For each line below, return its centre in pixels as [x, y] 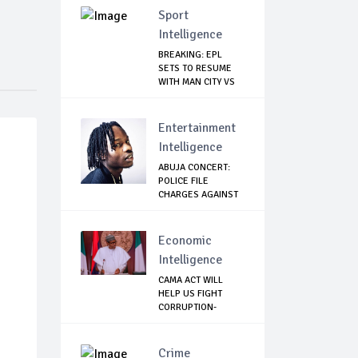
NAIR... [172, 209]
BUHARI [174, 321]
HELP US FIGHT [190, 294]
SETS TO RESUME [195, 69]
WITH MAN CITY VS [197, 82]
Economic [185, 241]
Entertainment [197, 128]
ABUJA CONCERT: [194, 168]
